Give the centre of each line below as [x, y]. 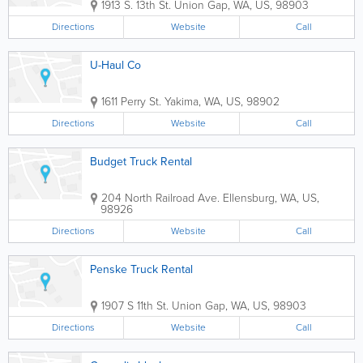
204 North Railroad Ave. [160, 198]
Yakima [181, 102]
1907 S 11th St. [135, 306]
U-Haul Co [115, 65]
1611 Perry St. [131, 102]
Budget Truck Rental [141, 162]
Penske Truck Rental [141, 269]
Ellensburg [249, 198]
